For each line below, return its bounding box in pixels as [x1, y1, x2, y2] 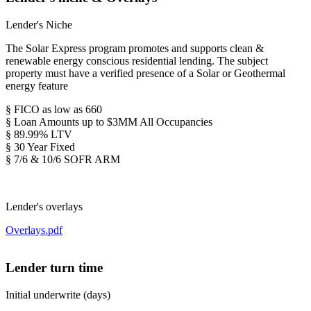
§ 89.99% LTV [6, 128, 72, 140]
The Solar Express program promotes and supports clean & [6, 42, 264, 54]
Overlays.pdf [6, 224, 62, 236]
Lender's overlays [6, 200, 83, 212]
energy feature [6, 79, 68, 92]
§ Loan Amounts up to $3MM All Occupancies [6, 115, 212, 128]
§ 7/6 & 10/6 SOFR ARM [6, 153, 120, 165]
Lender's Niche [6, 18, 72, 31]
